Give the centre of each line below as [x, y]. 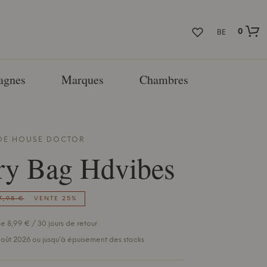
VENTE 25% [55, 198]
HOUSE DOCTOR [48, 139]
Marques [83, 80]
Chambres [164, 80]
